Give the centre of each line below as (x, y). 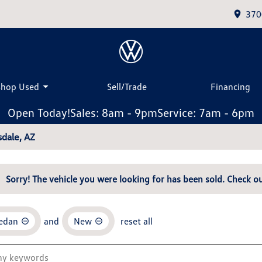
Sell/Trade (127, 86)
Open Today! (39, 112)
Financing (231, 86)
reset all (137, 221)
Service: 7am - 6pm (206, 112)
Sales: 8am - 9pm (114, 112)
